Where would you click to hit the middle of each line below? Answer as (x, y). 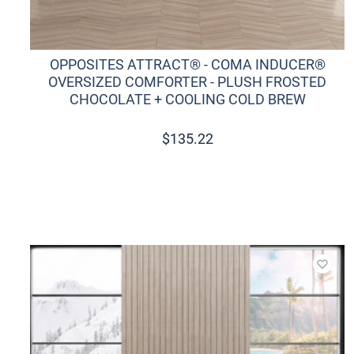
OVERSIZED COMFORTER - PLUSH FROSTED (187, 82)
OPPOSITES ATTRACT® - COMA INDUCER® (187, 65)
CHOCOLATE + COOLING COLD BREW (187, 100)
